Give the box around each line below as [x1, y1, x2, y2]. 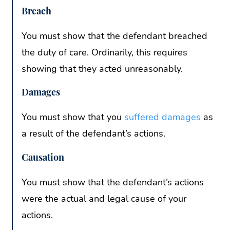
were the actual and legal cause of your [22, 192, 186, 205]
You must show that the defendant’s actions [22, 176, 204, 188]
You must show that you [22, 111, 124, 124]
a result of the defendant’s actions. [22, 127, 168, 140]
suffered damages [124, 111, 201, 124]
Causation [22, 150, 64, 163]
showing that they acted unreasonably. [22, 63, 183, 75]
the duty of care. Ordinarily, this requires [22, 46, 187, 59]
